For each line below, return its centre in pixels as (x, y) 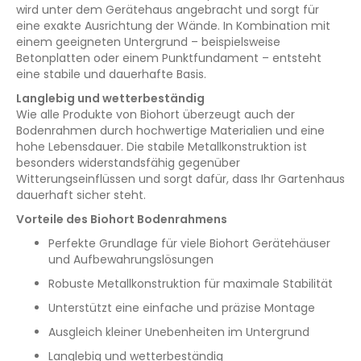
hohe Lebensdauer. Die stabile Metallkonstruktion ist (162, 147)
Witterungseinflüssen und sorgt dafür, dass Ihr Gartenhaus (180, 179)
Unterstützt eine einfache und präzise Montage (182, 308)
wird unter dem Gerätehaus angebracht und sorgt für (168, 10)
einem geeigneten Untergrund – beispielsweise (148, 42)
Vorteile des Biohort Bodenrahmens (122, 219)
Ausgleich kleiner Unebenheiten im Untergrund (179, 332)
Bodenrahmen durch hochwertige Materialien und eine (170, 131)
